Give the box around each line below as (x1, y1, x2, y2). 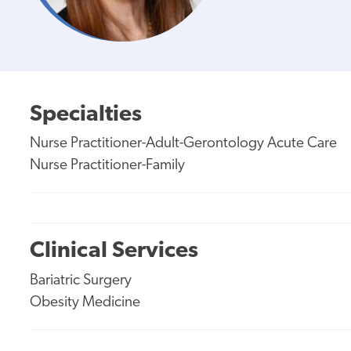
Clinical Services (30, 240, 199, 263)
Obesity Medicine (30, 295, 141, 310)
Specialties (30, 103, 143, 126)
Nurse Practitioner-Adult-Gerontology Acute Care (30, 136, 338, 151)
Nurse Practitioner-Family (30, 157, 186, 173)
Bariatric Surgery (30, 273, 132, 288)
